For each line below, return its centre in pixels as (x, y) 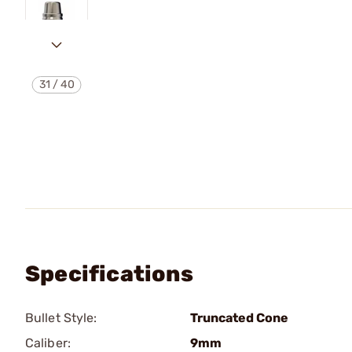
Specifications (109, 274)
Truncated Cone (239, 318)
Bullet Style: (61, 318)
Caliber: (48, 343)
